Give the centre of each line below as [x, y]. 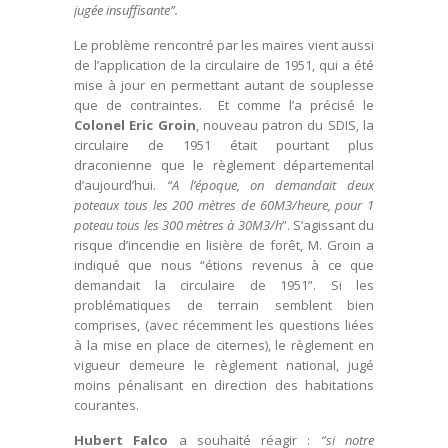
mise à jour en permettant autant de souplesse [224, 85]
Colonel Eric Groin [135, 125]
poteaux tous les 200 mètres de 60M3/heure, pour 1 [224, 205]
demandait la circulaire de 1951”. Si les [224, 285]
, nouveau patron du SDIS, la [285, 125]
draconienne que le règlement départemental [224, 165]
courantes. [106, 405]
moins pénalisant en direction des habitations [224, 385]
